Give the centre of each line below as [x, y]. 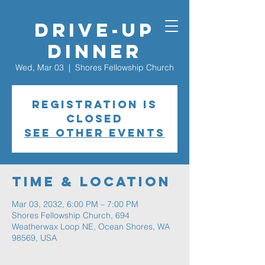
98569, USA [34, 238]
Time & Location [91, 182]
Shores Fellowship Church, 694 [71, 215]
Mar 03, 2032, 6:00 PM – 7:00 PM [75, 204]
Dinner [95, 51]
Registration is [95, 104]
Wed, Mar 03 [40, 67]
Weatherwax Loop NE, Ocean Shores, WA [91, 227]
